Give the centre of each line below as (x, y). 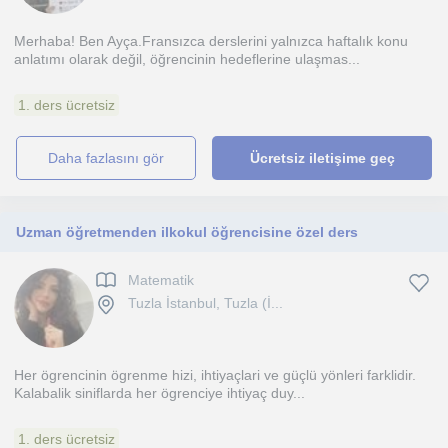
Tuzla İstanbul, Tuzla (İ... (205, 303)
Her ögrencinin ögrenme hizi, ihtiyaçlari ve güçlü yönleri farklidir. (215, 375)
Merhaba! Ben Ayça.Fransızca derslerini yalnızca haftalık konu (211, 41)
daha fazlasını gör (111, 158)
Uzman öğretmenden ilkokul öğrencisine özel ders (187, 232)
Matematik (161, 280)
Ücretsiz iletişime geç (322, 158)
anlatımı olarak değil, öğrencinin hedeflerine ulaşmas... (187, 59)
